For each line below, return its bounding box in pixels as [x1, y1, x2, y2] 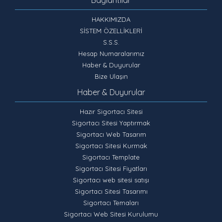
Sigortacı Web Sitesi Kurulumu [64, 210, 158, 218]
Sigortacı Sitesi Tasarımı [74, 187, 148, 195]
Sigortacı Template [82, 153, 140, 161]
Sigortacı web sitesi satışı [73, 175, 149, 184]
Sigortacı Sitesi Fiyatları [75, 164, 147, 172]
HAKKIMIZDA [92, 15, 130, 23]
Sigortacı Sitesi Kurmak [75, 141, 147, 150]
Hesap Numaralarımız [78, 49, 144, 57]
